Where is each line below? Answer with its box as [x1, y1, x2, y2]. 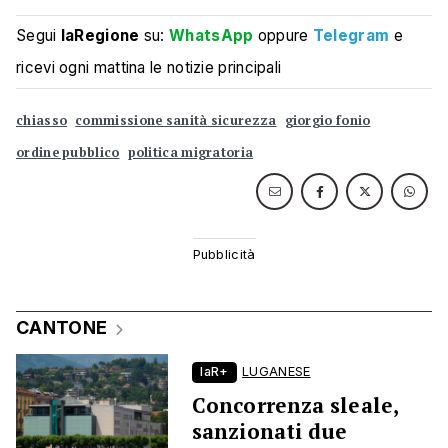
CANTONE [16, 317, 108, 339]
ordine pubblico [16, 144, 120, 162]
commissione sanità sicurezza [75, 112, 277, 130]
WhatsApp [169, 26, 254, 46]
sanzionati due [192, 417, 348, 446]
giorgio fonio [284, 112, 371, 130]
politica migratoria [127, 144, 254, 162]
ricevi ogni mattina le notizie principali [16, 58, 282, 78]
